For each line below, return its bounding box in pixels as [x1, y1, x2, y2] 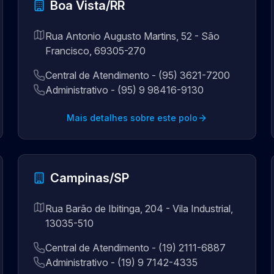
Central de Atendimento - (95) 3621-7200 [45, 69, 231, 81]
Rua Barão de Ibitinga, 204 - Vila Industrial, [45, 202, 234, 215]
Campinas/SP [50, 171, 130, 185]
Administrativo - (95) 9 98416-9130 [45, 84, 204, 96]
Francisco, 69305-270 [45, 45, 146, 57]
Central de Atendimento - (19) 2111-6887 [45, 242, 226, 254]
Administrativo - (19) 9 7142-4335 [45, 256, 198, 268]
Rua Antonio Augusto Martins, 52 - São [45, 30, 220, 42]
